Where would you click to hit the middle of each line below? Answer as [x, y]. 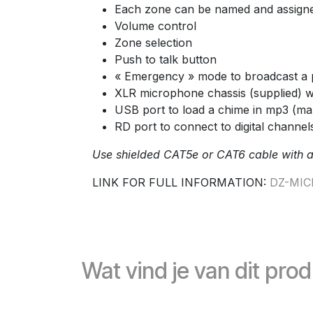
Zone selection [153, 43]
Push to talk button [166, 59]
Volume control [155, 26]
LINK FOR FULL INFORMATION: [181, 182]
